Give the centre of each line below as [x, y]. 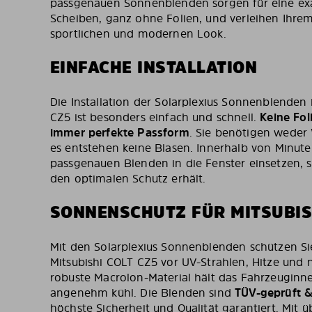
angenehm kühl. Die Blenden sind [143, 292]
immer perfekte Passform [120, 132]
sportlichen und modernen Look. [138, 33]
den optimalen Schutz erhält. [128, 178]
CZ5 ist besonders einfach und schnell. [155, 117]
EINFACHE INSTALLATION [154, 67]
